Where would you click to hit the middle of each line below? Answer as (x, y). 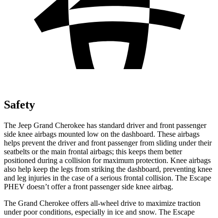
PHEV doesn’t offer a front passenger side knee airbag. (89, 186)
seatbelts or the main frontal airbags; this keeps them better (93, 151)
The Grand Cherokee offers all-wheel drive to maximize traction (102, 203)
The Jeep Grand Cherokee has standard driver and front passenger (105, 125)
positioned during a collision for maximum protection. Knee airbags (107, 160)
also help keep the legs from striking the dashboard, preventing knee (108, 169)
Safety (19, 104)
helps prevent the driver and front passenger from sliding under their (108, 143)
